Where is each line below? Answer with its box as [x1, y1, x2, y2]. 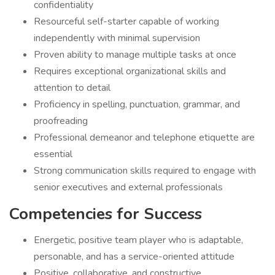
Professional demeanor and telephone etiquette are [34, 131, 255, 144]
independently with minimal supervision [34, 31, 200, 45]
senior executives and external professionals [34, 180, 223, 194]
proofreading [34, 114, 88, 128]
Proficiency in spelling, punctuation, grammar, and [34, 98, 240, 111]
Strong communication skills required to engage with [34, 164, 256, 177]
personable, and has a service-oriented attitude [34, 250, 234, 263]
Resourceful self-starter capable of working [34, 15, 219, 28]
